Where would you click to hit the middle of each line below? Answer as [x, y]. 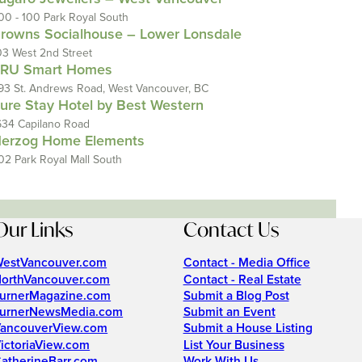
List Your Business [234, 345]
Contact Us [231, 229]
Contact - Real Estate [242, 280]
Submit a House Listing [248, 329]
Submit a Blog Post [236, 296]
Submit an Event [229, 313]
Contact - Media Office [246, 263]
